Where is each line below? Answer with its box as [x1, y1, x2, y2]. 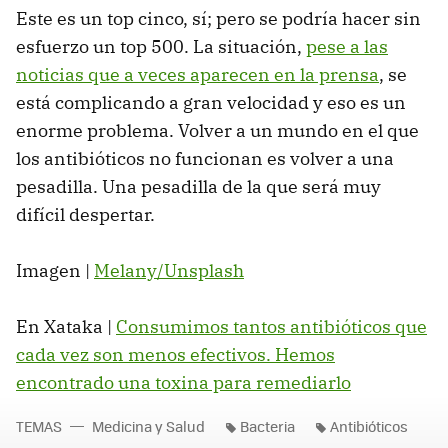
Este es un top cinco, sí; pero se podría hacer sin [16, 6, 421, 30]
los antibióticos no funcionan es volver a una [16, 146, 394, 170]
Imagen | [16, 258, 94, 282]
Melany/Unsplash [94, 258, 244, 282]
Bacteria [240, 415, 295, 436]
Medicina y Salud [92, 415, 205, 436]
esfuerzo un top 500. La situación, [16, 34, 306, 58]
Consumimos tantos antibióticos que [116, 314, 427, 338]
